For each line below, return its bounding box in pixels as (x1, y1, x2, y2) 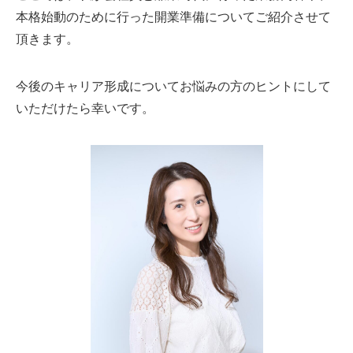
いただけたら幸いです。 (16, 102, 154, 116)
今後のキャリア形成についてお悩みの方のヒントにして (16, 80, 331, 94)
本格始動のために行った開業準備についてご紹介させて (16, 10, 331, 24)
